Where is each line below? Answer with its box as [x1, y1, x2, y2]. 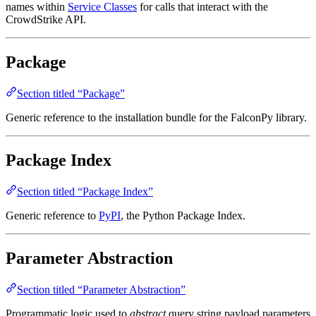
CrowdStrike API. [6, 13, 86, 26]
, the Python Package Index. [121, 209, 245, 221]
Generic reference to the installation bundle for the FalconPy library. [6, 111, 307, 124]
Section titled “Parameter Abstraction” [17, 283, 186, 296]
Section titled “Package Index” [17, 185, 153, 197]
